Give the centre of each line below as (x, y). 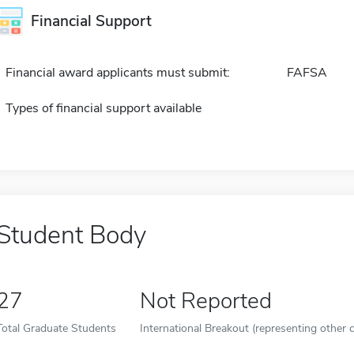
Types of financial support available (103, 108)
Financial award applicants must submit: (117, 72)
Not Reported (205, 301)
